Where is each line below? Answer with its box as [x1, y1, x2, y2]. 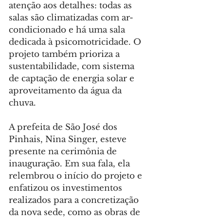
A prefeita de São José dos [9, 122, 120, 133]
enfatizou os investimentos [9, 183, 125, 194]
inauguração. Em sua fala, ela [9, 159, 132, 169]
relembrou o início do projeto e [9, 171, 145, 182]
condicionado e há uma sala [9, 25, 127, 36]
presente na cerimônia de [9, 146, 119, 157]
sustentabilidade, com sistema [9, 61, 137, 72]
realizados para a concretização [9, 195, 141, 206]
